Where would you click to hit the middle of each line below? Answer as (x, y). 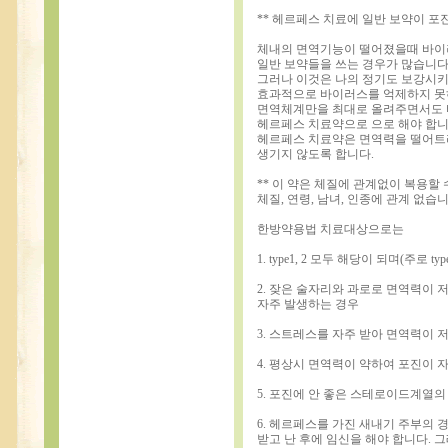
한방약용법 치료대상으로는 (330, 228)
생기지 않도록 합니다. (315, 153)
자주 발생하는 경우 (308, 303)
